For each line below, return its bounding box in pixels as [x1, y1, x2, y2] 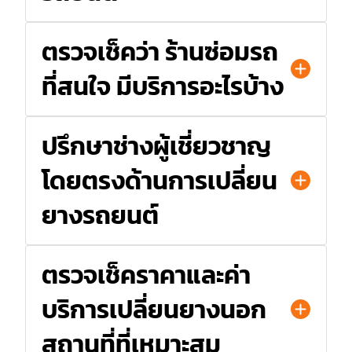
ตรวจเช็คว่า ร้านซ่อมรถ [42, 32, 278, 71]
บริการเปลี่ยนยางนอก [42, 290, 266, 328]
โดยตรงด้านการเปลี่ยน [42, 161, 277, 200]
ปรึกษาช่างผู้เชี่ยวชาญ [42, 126, 271, 165]
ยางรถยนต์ [42, 196, 159, 234]
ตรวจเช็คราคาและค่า [42, 255, 251, 294]
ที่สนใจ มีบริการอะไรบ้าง [42, 67, 284, 105]
